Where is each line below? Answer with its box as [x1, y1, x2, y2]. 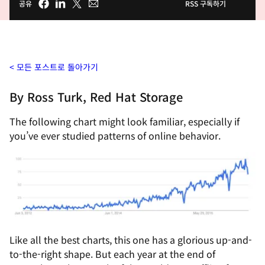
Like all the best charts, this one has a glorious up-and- [9, 232, 252, 247]
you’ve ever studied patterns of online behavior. [9, 128, 221, 143]
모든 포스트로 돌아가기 [17, 61, 98, 73]
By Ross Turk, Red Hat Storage [9, 88, 183, 105]
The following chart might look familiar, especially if [9, 114, 240, 128]
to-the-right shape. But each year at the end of [9, 246, 215, 261]
